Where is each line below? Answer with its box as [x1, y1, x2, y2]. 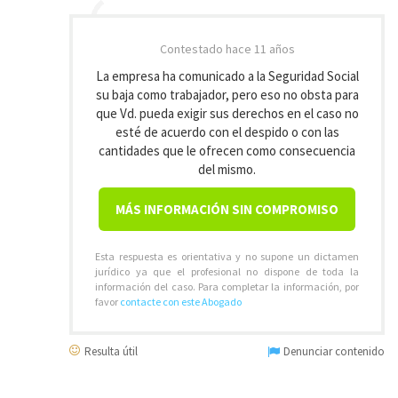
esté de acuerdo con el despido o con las [115, 123, 339, 140]
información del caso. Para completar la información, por [95, 280, 359, 293]
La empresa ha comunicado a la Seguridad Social [95, 68, 359, 84]
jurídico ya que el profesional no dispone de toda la [95, 265, 359, 278]
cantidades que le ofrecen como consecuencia [99, 142, 355, 159]
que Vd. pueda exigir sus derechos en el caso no [95, 105, 359, 122]
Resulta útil [82, 344, 138, 359]
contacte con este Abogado [120, 295, 242, 308]
